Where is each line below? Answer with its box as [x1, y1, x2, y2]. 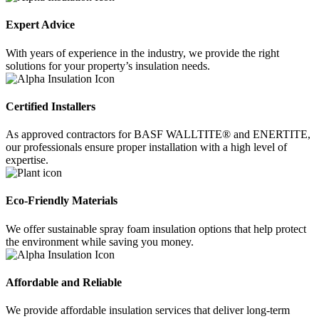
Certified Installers [6, 100, 95, 113]
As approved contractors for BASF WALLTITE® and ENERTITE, [6, 128, 310, 141]
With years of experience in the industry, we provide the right [6, 46, 279, 59]
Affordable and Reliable [6, 276, 122, 288]
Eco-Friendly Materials [6, 194, 117, 207]
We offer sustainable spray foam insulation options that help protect [6, 222, 306, 235]
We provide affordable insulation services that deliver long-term [6, 304, 290, 317]
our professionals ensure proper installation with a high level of [6, 141, 287, 154]
